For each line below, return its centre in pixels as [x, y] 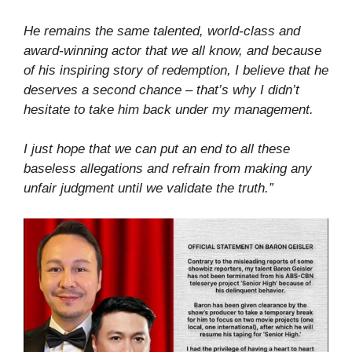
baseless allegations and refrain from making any [168, 169]
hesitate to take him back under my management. [169, 109]
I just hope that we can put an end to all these [157, 149]
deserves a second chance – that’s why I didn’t [161, 90]
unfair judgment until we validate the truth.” [148, 188]
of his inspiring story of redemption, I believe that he [176, 70]
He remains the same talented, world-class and [162, 31]
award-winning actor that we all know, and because [172, 50]
